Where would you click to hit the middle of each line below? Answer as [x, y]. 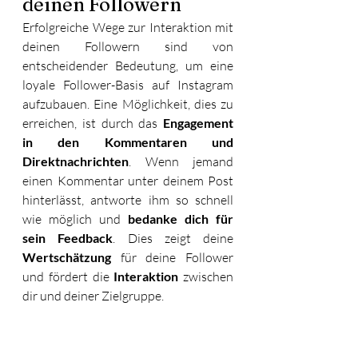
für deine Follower [172, 257]
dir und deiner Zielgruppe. [94, 295]
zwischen [206, 276]
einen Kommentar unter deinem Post [128, 180]
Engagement [198, 122]
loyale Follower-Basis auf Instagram [128, 84]
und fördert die [68, 276]
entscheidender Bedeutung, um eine [128, 65]
